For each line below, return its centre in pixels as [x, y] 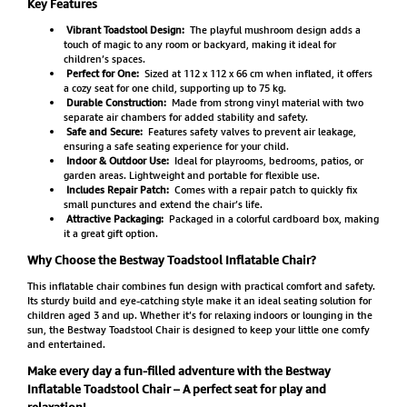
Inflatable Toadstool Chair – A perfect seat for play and [176, 389]
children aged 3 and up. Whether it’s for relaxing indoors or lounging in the [199, 315]
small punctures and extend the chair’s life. [163, 203]
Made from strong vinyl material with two [267, 102]
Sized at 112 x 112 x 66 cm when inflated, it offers [258, 73]
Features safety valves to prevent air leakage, [251, 131]
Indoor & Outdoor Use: [117, 160]
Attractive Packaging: [114, 218]
